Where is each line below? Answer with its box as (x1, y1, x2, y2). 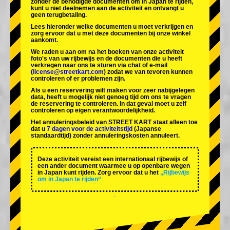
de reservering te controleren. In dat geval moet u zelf (31, 100, 186, 108)
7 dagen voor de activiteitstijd (47, 125, 132, 133)
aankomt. (31, 36, 58, 44)
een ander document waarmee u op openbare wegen (37, 162, 190, 170)
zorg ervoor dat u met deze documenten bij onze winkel (31, 30, 190, 37)
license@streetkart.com (33, 68, 104, 76)
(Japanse (132, 125, 161, 133)
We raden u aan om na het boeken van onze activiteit (31, 48, 184, 56)
